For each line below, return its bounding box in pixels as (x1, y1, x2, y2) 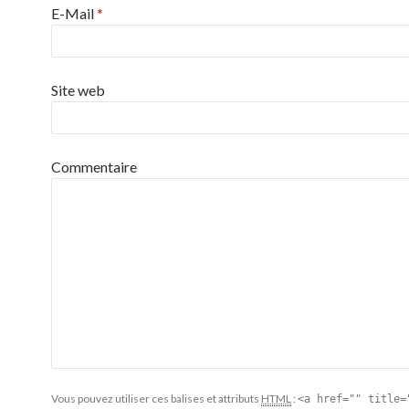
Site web (51, 81, 105, 99)
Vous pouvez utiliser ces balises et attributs (51, 392, 261, 405)
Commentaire (51, 158, 137, 175)
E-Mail (51, 5, 97, 22)
